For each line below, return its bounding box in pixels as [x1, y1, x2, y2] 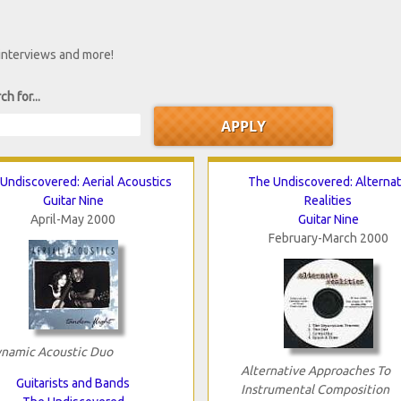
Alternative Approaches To [240, 363, 390, 378]
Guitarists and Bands [16, 375, 130, 390]
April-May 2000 [30, 211, 115, 226]
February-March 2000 [268, 230, 388, 245]
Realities [304, 192, 352, 208]
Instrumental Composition [240, 381, 389, 397]
